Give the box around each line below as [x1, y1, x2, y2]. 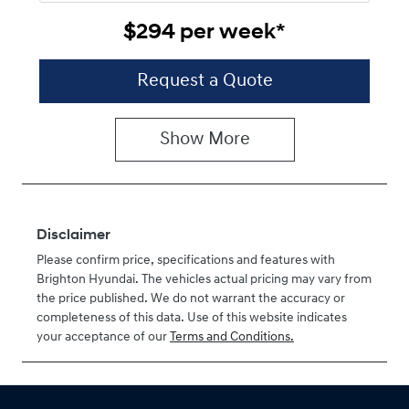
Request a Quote [136, 71, 273, 90]
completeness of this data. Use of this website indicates [37, 310, 347, 325]
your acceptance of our [37, 330, 167, 344]
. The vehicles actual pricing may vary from [135, 272, 372, 287]
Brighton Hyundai [37, 272, 135, 287]
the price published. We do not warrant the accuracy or [37, 291, 345, 306]
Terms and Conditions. [170, 330, 294, 344]
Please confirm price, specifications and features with [37, 253, 335, 267]
